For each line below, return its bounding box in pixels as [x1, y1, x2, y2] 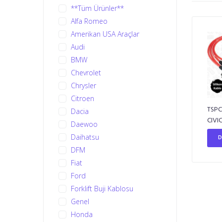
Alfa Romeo [71, 16, 108, 26]
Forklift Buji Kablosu [71, 183, 133, 193]
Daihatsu [71, 132, 99, 142]
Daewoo [71, 119, 98, 129]
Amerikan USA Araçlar [71, 29, 139, 39]
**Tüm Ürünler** [71, 3, 124, 13]
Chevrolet [71, 67, 101, 77]
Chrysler [71, 80, 96, 90]
